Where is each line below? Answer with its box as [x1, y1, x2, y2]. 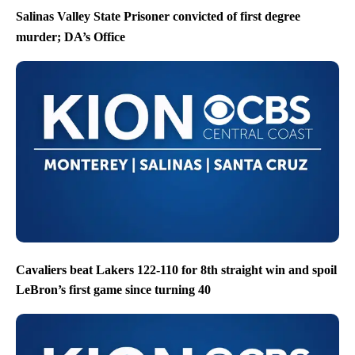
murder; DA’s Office [16, 29, 125, 44]
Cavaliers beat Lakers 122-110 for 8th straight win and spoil [16, 263, 337, 277]
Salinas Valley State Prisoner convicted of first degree [16, 10, 300, 24]
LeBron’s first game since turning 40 [16, 283, 211, 297]
